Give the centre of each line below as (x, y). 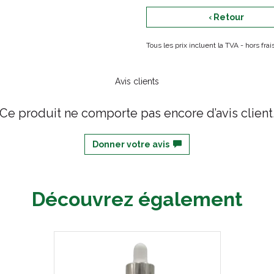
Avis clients (137, 81)
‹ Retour (227, 17)
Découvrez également (137, 199)
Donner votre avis (133, 144)
